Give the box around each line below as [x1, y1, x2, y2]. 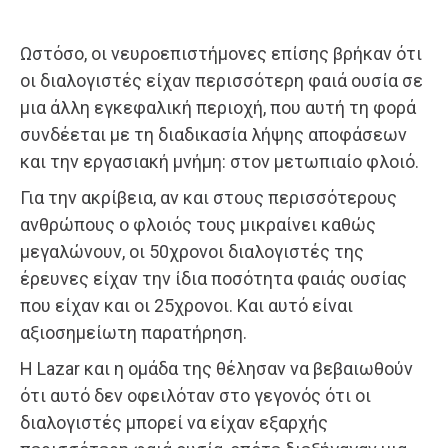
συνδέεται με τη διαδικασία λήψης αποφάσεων [20, 123, 407, 145]
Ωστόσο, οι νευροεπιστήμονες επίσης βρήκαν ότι [20, 42, 422, 64]
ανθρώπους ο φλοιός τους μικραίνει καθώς [20, 213, 376, 235]
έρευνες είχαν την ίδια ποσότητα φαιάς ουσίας [20, 267, 407, 289]
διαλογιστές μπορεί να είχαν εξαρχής [20, 411, 328, 433]
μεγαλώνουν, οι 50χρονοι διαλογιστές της [20, 240, 364, 262]
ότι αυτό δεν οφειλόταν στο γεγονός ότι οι [20, 384, 371, 406]
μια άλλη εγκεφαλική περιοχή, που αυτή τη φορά [20, 96, 416, 118]
